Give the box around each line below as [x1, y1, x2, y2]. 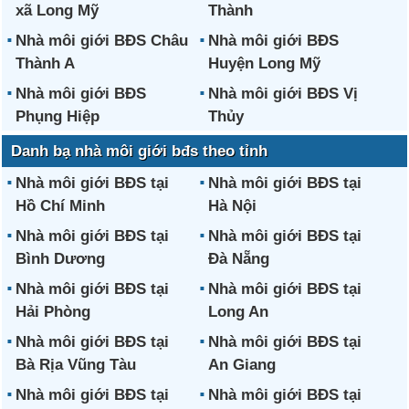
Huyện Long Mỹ [207, 55, 320, 72]
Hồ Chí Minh [16, 197, 106, 215]
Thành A [16, 55, 76, 72]
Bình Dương [16, 250, 106, 267]
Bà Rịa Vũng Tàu [16, 356, 137, 373]
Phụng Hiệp [16, 108, 100, 125]
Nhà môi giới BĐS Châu [16, 32, 189, 49]
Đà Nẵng [207, 250, 269, 267]
